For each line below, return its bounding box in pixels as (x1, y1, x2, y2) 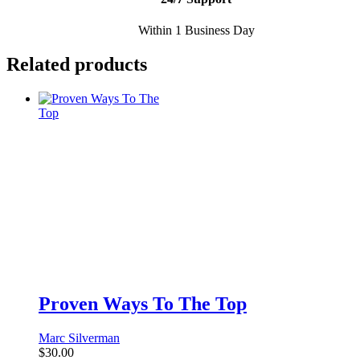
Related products (6, 54, 147, 76)
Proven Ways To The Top (39, 293, 247, 315)
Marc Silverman (39, 331, 120, 346)
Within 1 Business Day (137, 23, 255, 38)
